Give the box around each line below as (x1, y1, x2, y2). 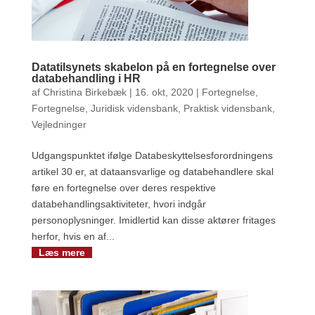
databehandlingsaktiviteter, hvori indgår (31, 198, 206, 210)
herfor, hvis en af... (31, 231, 115, 243)
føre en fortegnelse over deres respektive (31, 182, 216, 194)
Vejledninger (31, 119, 86, 131)
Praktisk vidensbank (183, 103, 272, 115)
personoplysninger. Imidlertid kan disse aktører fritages (31, 214, 276, 226)
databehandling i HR (31, 72, 141, 85)
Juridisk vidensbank (90, 103, 178, 115)
